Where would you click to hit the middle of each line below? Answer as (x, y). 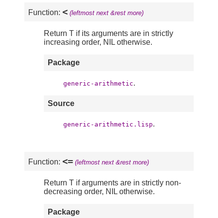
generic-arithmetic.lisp (108, 125)
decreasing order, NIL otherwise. (99, 192)
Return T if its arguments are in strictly (109, 34)
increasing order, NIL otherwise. (98, 42)
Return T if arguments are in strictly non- (112, 183)
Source (61, 104)
